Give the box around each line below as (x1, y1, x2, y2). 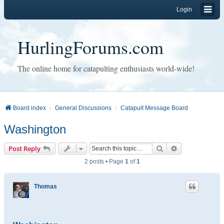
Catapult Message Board (120, 104, 188, 111)
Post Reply (8, 144, 40, 153)
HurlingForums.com (17, 35, 163, 59)
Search (163, 143, 184, 152)
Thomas (34, 183, 57, 190)
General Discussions (55, 104, 111, 111)
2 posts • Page (84, 158, 125, 165)
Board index (13, 104, 46, 111)
